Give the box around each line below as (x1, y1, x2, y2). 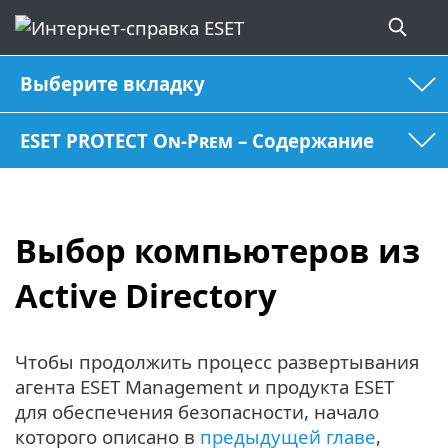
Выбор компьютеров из (15, 228, 420, 274)
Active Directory (15, 273, 277, 319)
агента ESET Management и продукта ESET (15, 373, 394, 399)
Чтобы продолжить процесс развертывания (15, 348, 419, 374)
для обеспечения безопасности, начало (15, 398, 379, 424)
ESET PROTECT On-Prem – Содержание (20, 127, 375, 153)
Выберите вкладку (20, 71, 206, 97)
